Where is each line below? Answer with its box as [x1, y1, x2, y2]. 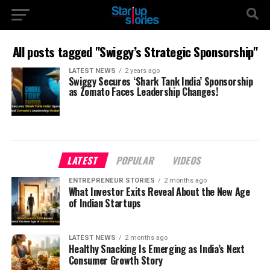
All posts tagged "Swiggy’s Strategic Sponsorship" [12, 42, 258, 61]
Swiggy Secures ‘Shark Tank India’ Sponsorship [68, 74, 253, 89]
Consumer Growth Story [68, 253, 163, 268]
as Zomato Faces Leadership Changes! [68, 84, 218, 99]
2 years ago [124, 67, 160, 75]
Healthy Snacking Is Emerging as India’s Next [68, 242, 245, 256]
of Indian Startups [68, 196, 141, 210]
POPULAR [115, 153, 157, 168]
